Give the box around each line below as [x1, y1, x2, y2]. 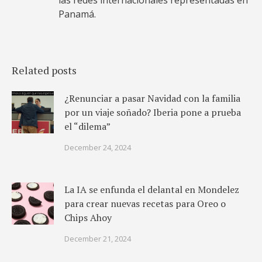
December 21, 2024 [64, 233, 131, 244]
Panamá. [58, 8, 96, 20]
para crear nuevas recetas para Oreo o [64, 197, 226, 210]
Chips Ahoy [64, 211, 112, 224]
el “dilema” [64, 120, 111, 133]
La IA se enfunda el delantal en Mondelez [64, 183, 239, 196]
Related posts [12, 63, 77, 77]
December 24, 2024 [64, 142, 131, 153]
